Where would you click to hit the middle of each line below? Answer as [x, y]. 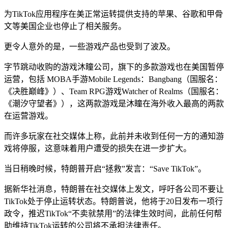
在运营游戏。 [28, 116]
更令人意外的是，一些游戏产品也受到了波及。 [90, 46]
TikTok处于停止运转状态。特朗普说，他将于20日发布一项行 [113, 201]
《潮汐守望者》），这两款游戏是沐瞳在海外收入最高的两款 [114, 103]
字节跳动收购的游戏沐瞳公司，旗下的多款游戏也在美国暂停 [114, 67]
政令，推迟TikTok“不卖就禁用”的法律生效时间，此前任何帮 [113, 213]
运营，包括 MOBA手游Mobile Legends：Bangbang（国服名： [113, 79]
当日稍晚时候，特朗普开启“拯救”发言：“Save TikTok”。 [105, 168]
